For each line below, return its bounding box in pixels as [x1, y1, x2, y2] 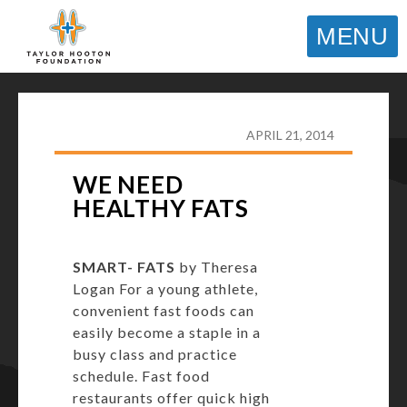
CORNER [73, 107, 118, 118]
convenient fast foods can [73, 302, 254, 319]
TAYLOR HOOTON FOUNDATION [73, 93, 248, 104]
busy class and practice [73, 345, 237, 362]
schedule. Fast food [73, 367, 210, 384]
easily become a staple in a [73, 323, 261, 341]
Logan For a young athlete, [73, 280, 258, 297]
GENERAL [130, 107, 179, 118]
